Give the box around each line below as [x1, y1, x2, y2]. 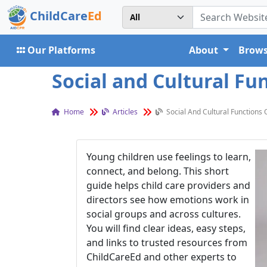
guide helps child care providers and [86, 179, 250, 192]
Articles [111, 107, 138, 117]
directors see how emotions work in [86, 193, 249, 206]
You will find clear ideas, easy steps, [86, 222, 246, 235]
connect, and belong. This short [86, 164, 229, 178]
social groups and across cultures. [86, 207, 241, 221]
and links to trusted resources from [86, 236, 247, 249]
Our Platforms [27, 44, 95, 57]
